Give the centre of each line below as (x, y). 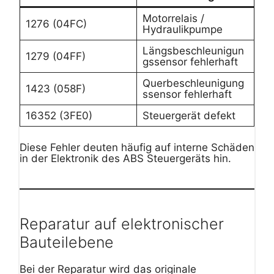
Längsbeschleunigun (193, 50)
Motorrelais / (173, 18)
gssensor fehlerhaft (190, 61)
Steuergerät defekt (189, 115)
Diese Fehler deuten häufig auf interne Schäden (137, 148)
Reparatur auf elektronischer (122, 224)
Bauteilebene (67, 243)
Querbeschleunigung (193, 83)
